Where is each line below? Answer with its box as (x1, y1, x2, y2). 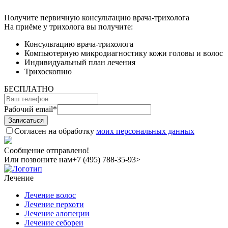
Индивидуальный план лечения (24, 58, 135, 67)
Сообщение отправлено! (4, 146, 89, 155)
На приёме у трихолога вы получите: (4, 22, 133, 31)
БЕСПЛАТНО (4, 84, 54, 93)
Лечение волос (24, 190, 76, 199)
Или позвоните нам (4, 155, 72, 164)
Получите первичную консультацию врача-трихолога (4, 13, 189, 22)
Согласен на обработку (14, 126, 96, 135)
